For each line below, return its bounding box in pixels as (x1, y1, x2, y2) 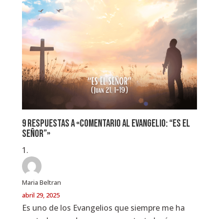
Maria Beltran (22, 177, 61, 187)
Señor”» (22, 127, 50, 140)
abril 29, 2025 (22, 190, 60, 199)
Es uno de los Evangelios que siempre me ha (22, 202, 185, 213)
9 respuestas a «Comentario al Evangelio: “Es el (22, 117, 190, 130)
